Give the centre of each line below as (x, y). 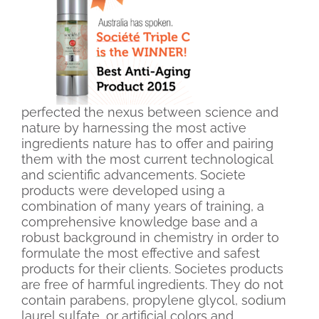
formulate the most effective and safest (141, 253)
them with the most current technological (147, 159)
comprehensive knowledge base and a (140, 222)
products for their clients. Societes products (152, 269)
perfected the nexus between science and (150, 113)
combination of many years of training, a (143, 206)
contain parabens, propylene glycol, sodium (154, 300)
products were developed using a (123, 191)
